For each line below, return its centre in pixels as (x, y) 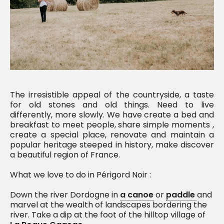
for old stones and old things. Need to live (112, 105)
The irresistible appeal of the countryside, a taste (112, 95)
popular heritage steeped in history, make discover (112, 145)
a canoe (137, 195)
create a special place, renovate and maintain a (112, 135)
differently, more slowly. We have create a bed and (112, 115)
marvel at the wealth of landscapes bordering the (108, 205)
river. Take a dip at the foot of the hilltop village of (108, 215)
